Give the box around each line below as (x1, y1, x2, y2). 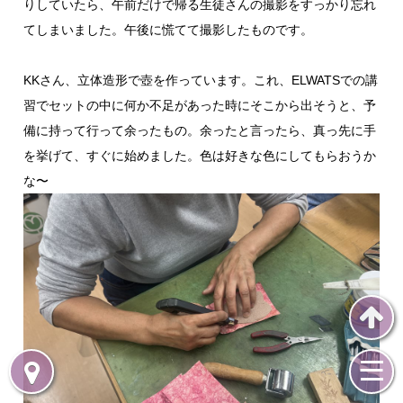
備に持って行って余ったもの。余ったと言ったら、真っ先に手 (23, 123, 377, 138)
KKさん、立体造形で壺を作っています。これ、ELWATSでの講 (23, 73, 379, 87)
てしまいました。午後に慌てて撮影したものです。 (23, 22, 314, 37)
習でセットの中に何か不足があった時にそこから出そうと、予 (23, 98, 377, 112)
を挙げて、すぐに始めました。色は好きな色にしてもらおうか (23, 148, 377, 163)
